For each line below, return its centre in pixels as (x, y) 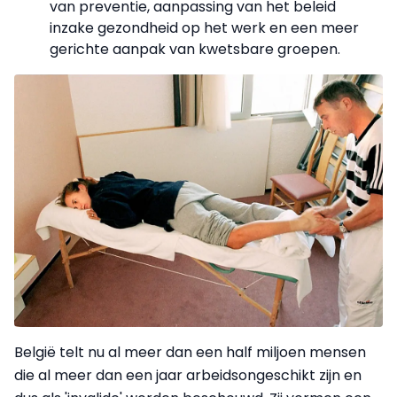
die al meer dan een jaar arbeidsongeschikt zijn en (188, 375)
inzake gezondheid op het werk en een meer (204, 28)
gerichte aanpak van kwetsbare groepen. (195, 49)
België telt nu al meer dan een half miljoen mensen (190, 352)
